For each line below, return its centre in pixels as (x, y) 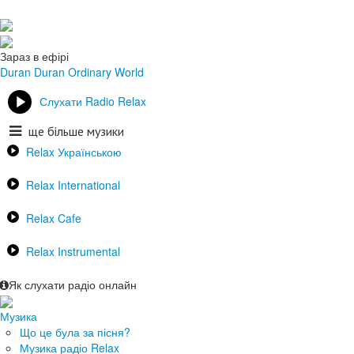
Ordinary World (106, 72)
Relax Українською (74, 151)
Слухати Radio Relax (93, 101)
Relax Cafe (54, 218)
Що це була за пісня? (75, 331)
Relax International (73, 185)
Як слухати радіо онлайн (73, 284)
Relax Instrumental (73, 251)
